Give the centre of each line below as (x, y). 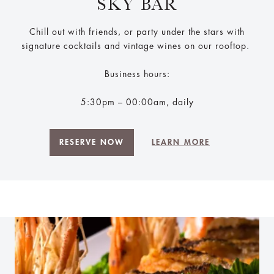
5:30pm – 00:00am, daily (137, 102)
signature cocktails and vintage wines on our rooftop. (137, 46)
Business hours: (137, 74)
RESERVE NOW (92, 142)
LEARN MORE (181, 142)
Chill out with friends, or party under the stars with (137, 31)
